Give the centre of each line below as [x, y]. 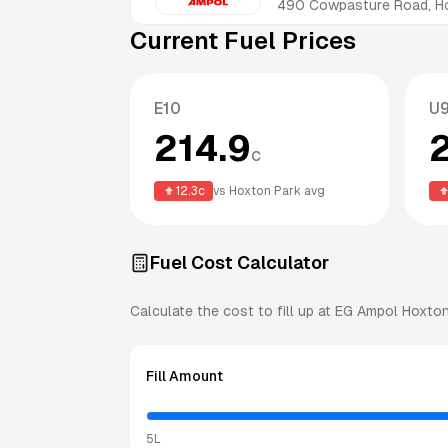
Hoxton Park [265, 190]
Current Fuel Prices [243, 40]
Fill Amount [184, 375]
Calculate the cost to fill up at [232, 310]
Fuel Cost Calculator [239, 262]
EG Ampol [366, 310]
